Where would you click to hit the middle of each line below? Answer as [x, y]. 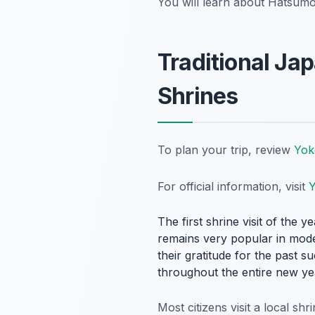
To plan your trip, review [226, 149]
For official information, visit [233, 186]
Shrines [198, 96]
